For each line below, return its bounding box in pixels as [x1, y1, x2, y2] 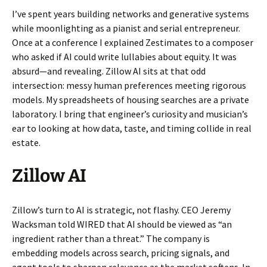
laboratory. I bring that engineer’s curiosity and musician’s [12, 108, 248, 120]
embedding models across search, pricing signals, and [12, 247, 229, 259]
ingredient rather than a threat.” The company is [12, 232, 210, 245]
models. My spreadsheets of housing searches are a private [12, 94, 249, 106]
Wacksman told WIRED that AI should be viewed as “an [12, 218, 232, 231]
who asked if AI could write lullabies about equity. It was [12, 51, 237, 63]
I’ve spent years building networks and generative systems [12, 8, 249, 20]
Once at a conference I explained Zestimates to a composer [12, 36, 253, 49]
